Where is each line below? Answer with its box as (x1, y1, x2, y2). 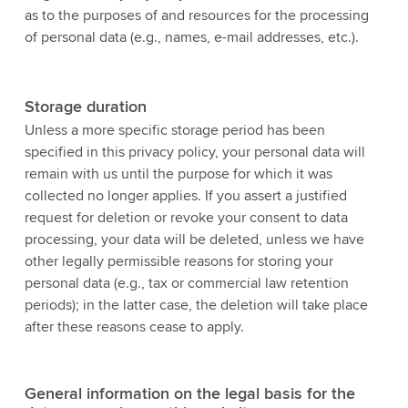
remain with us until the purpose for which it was (24, 165, 332, 184)
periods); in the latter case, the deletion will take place (24, 296, 368, 315)
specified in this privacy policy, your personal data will (24, 143, 365, 162)
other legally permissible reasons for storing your (24, 252, 333, 271)
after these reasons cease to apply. (24, 318, 244, 337)
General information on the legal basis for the (24, 383, 355, 404)
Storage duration (24, 96, 147, 117)
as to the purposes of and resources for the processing (24, 5, 369, 25)
